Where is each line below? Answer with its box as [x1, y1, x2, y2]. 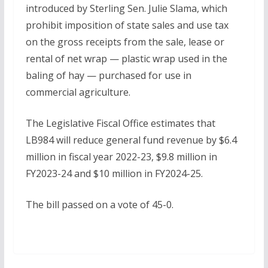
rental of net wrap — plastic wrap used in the [25, 52, 227, 65]
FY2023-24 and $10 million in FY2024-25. [25, 167, 203, 180]
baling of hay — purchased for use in [25, 69, 191, 82]
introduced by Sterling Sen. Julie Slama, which [25, 2, 227, 15]
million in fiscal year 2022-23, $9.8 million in [25, 150, 217, 163]
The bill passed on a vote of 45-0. [25, 198, 173, 211]
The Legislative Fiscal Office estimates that [25, 117, 215, 130]
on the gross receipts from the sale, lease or [25, 35, 224, 48]
